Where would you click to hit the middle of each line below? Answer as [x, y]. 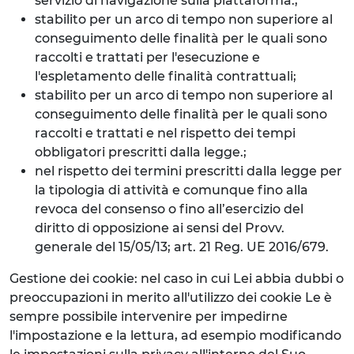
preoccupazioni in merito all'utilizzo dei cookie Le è [171, 298]
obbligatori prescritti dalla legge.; [141, 152]
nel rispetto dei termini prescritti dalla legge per [188, 171]
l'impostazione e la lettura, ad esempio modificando [175, 335]
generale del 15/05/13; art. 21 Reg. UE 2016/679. [182, 247]
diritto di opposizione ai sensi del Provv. [160, 228]
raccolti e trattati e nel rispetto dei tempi [165, 133]
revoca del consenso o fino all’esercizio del [169, 209]
